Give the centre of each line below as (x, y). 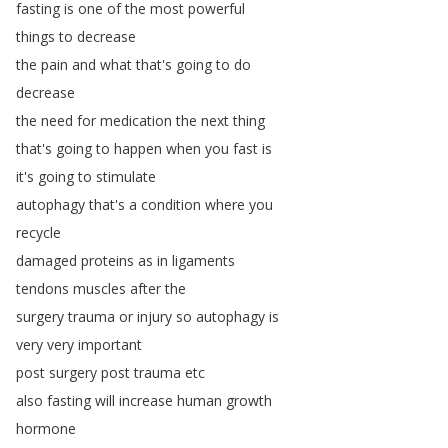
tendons (42, 288)
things (35, 36)
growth (249, 400)
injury (154, 316)
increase (146, 400)
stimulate (126, 176)
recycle (38, 232)
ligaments (203, 260)
